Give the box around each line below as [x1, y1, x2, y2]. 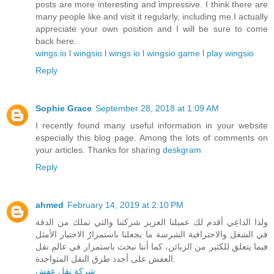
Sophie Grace [35, 103, 92, 114]
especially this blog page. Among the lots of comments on [35, 133, 268, 143]
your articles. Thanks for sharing [35, 145, 163, 155]
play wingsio [207, 48, 254, 59]
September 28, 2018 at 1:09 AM [95, 103, 219, 114]
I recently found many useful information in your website [35, 120, 268, 131]
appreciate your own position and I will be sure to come [35, 24, 268, 34]
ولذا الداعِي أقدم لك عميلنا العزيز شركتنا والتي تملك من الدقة [35, 217, 268, 228]
